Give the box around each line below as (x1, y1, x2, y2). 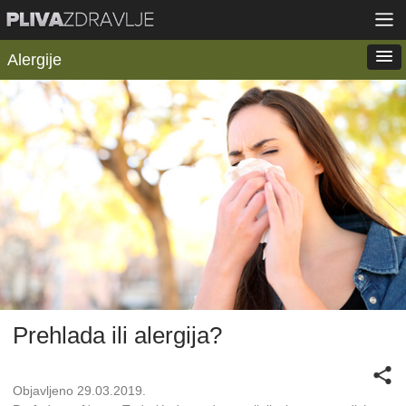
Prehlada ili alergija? (13, 322, 222, 350)
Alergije (7, 51, 62, 69)
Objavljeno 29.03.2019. (13, 383, 146, 399)
